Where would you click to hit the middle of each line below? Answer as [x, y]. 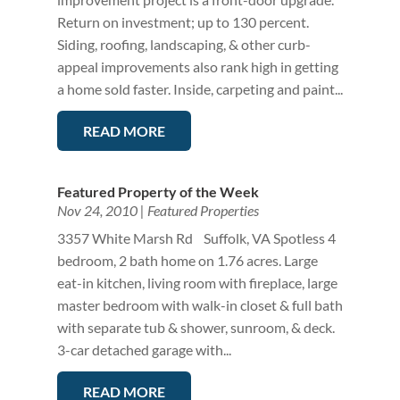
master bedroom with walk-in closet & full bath [200, 305]
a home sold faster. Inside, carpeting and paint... [200, 89]
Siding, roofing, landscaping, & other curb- [183, 45]
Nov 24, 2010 [97, 211]
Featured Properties [203, 211]
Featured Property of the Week [158, 192]
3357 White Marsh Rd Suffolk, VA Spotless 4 [196, 238]
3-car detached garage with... [144, 350]
